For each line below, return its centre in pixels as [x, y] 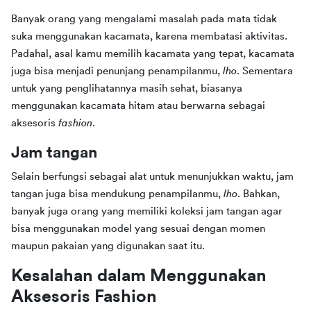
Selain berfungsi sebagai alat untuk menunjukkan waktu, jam [152, 176]
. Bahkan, [259, 194]
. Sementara [265, 71]
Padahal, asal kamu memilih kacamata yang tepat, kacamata [153, 53]
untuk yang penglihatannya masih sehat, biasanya [127, 88]
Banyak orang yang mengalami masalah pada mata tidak [144, 19]
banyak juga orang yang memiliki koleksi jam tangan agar [147, 211]
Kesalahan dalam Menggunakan [139, 276]
